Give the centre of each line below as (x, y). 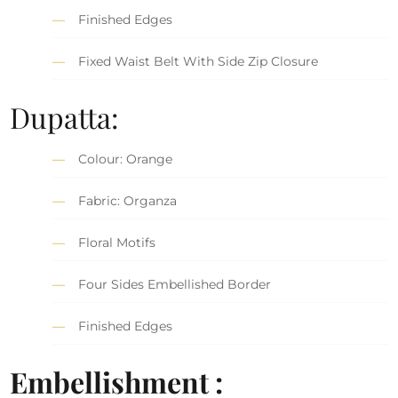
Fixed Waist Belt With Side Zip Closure (199, 62)
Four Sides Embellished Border (175, 285)
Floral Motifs (117, 243)
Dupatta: (65, 117)
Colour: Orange (126, 159)
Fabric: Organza (128, 201)
